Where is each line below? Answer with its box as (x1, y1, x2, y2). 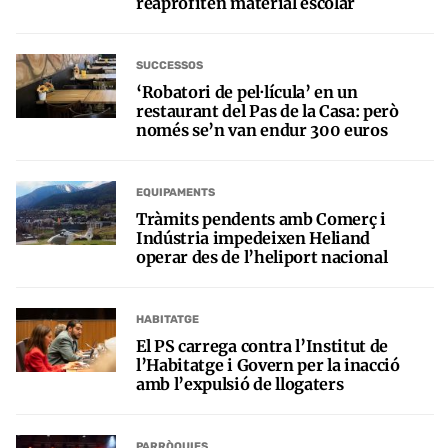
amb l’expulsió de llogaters (136, 373, 344, 394)
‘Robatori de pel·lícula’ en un (136, 81, 358, 102)
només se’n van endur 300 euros (136, 119, 388, 140)
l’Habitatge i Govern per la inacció (136, 354, 400, 375)
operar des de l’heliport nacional (136, 246, 388, 267)
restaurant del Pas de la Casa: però (136, 100, 399, 121)
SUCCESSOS (136, 59, 203, 73)
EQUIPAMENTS (136, 186, 215, 200)
